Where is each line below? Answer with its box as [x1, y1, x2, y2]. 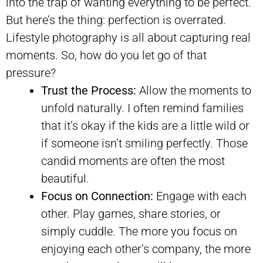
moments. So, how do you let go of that [6, 48, 207, 62]
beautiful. [41, 171, 89, 186]
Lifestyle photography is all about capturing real [6, 30, 251, 45]
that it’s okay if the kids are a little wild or [41, 118, 249, 133]
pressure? [6, 65, 56, 80]
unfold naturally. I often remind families [41, 100, 244, 115]
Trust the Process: [41, 83, 136, 97]
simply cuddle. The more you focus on [41, 224, 237, 238]
